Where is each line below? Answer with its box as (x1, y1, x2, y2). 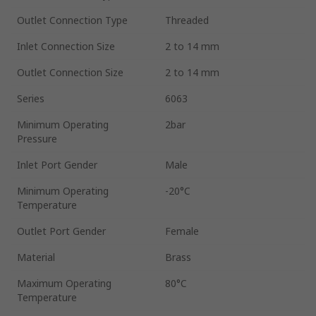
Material (17, 250, 55, 264)
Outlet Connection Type (17, 13, 128, 27)
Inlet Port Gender (17, 157, 97, 171)
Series (17, 91, 44, 105)
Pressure (17, 131, 57, 145)
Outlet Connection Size (17, 65, 123, 79)
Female (165, 224, 199, 238)
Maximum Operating (17, 276, 111, 290)
